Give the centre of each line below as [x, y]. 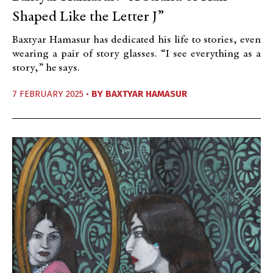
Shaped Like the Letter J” [88, 17]
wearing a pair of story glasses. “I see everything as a [136, 54]
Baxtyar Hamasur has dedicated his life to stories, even [136, 40]
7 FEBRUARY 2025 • [52, 94]
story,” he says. [46, 68]
